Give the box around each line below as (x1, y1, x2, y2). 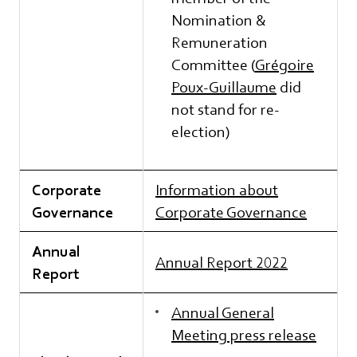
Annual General (171, 303, 274, 322)
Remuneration (171, 33, 268, 52)
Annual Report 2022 (155, 253, 288, 272)
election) (171, 122, 230, 141)
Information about (155, 180, 278, 199)
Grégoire (255, 55, 314, 74)
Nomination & (171, 10, 266, 29)
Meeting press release (171, 325, 316, 344)
